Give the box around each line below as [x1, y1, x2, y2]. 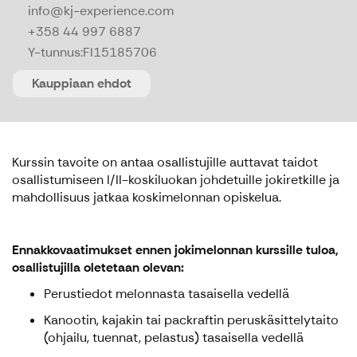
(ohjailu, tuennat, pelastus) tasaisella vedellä [44, 329, 304, 347]
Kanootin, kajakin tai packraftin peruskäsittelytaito [44, 312, 339, 329]
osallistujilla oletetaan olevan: [12, 259, 184, 277]
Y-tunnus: [28, 44, 83, 61]
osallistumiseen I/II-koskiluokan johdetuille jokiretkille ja [12, 171, 339, 189]
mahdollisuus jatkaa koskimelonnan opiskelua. [12, 189, 281, 206]
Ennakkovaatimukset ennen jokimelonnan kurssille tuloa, [12, 241, 339, 259]
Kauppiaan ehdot [32, 75, 131, 92]
